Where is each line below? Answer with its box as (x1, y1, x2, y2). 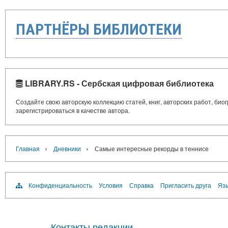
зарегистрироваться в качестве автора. (16, 105, 130, 115)
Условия (99, 180, 123, 189)
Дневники (53, 144, 81, 153)
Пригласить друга (160, 180, 211, 189)
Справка (129, 180, 154, 189)
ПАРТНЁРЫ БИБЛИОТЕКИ (16, 20, 182, 38)
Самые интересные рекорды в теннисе (95, 144, 209, 153)
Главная (16, 144, 40, 153)
